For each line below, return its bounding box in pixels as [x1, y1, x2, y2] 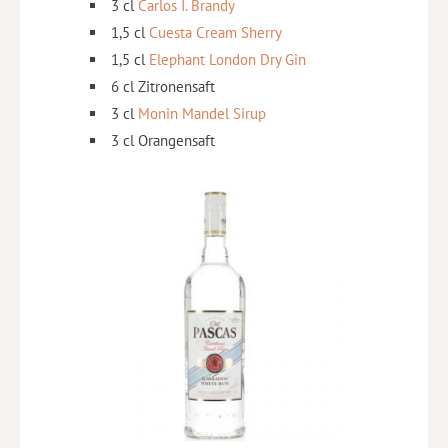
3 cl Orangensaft [111, 130, 215, 150]
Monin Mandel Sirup [138, 103, 266, 123]
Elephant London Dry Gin [149, 49, 306, 69]
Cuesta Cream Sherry [149, 22, 282, 42]
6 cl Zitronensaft [111, 76, 215, 96]
